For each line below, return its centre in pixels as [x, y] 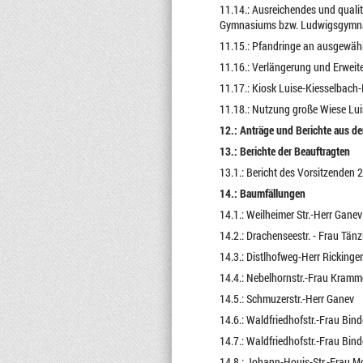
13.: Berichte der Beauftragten [284, 151]
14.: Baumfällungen [262, 193]
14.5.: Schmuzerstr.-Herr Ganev [286, 299]
